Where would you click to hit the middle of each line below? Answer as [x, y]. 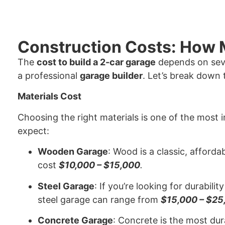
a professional [49, 75]
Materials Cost [49, 96]
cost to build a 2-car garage [96, 62]
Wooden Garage [73, 152]
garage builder [111, 75]
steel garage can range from [99, 199]
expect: [33, 131]
